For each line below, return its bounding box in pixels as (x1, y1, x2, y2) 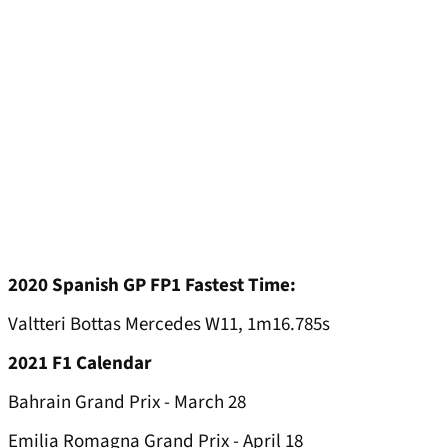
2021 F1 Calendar (8, 350, 152, 378)
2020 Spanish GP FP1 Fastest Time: (8, 272, 300, 300)
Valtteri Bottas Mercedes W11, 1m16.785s (8, 311, 330, 339)
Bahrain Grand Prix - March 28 (8, 389, 246, 417)
